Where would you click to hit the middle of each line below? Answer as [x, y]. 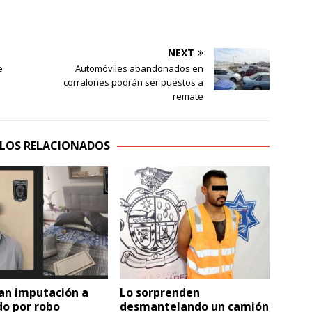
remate [188, 96]
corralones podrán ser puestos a [134, 82]
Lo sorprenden [160, 293]
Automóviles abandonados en [140, 68]
